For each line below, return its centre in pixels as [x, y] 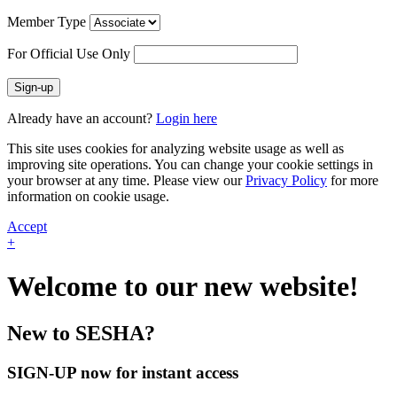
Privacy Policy [286, 181]
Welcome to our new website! [183, 286]
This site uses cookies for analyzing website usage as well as [175, 149]
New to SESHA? [81, 333]
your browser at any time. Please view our [126, 181]
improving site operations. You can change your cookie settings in [190, 165]
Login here [187, 119]
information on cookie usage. [88, 197]
